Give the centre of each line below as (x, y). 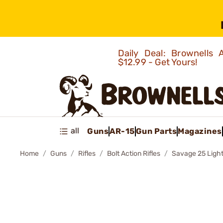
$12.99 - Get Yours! (159, 62)
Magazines (200, 131)
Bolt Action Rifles (134, 154)
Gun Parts (156, 131)
